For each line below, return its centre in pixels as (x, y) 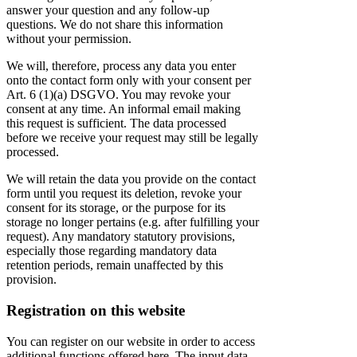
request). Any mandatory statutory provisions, (121, 237)
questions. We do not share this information (115, 25)
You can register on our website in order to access (131, 341)
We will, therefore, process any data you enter (121, 66)
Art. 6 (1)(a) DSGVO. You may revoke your (118, 95)
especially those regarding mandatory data (112, 251)
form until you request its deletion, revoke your (124, 194)
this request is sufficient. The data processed (116, 124)
